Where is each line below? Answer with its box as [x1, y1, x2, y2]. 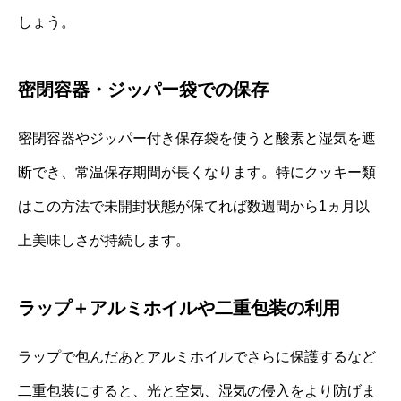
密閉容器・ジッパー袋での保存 [18, 79, 269, 99]
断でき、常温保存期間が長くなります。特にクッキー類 [18, 164, 376, 180]
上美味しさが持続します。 [18, 232, 190, 248]
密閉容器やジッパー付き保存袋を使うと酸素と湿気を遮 [18, 130, 376, 146]
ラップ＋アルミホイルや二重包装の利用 [18, 297, 340, 318]
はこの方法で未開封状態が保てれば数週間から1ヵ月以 [18, 198, 370, 214]
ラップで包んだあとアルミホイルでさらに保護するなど [18, 348, 376, 364]
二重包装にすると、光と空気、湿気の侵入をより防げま [18, 382, 376, 398]
